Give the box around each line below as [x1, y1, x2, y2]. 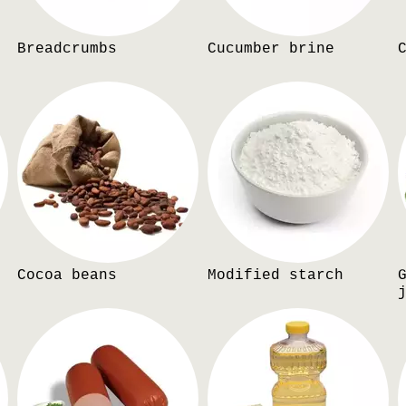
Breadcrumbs [17, 40, 117, 57]
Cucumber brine [208, 40, 334, 57]
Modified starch [208, 266, 343, 284]
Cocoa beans [17, 266, 117, 284]
